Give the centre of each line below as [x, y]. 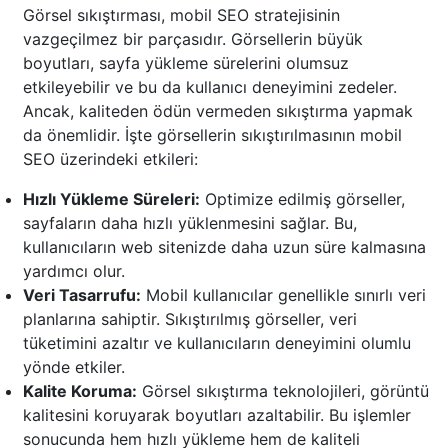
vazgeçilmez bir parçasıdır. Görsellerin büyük [193, 39]
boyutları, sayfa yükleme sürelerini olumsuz [186, 63]
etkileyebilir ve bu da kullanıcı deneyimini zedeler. [210, 87]
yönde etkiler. [74, 367]
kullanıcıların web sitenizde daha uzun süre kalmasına [224, 247]
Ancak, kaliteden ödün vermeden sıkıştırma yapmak [218, 111]
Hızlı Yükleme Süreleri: [111, 199]
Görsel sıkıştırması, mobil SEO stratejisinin [181, 15]
